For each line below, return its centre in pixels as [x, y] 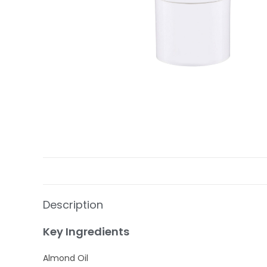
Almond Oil [66, 258]
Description [73, 205]
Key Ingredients [86, 232]
